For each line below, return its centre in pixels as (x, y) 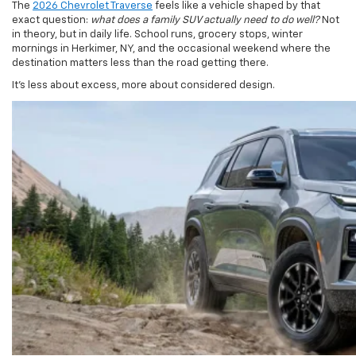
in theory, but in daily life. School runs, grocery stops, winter (157, 11)
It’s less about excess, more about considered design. (143, 62)
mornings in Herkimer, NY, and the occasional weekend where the (171, 25)
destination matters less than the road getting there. (140, 40)
